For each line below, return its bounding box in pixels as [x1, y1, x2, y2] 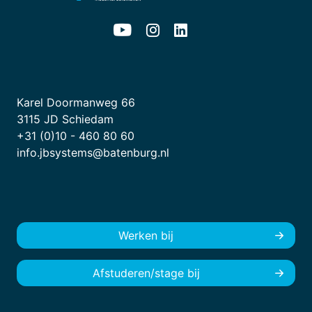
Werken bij [118, 228, 174, 242]
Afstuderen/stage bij [92, 266, 200, 280]
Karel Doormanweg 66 [17, 95, 135, 109]
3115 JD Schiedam [17, 112, 114, 126]
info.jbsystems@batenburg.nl [17, 146, 169, 159]
